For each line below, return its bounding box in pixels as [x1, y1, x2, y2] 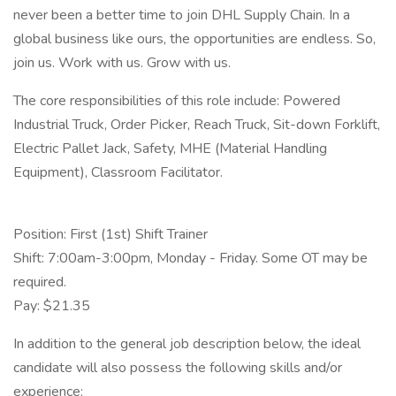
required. [13, 272, 66, 292]
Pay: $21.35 [13, 296, 90, 316]
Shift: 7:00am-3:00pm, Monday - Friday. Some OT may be [13, 248, 368, 268]
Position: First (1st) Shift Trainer [13, 225, 208, 244]
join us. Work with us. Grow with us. [13, 53, 231, 72]
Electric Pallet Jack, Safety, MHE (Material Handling [13, 139, 327, 158]
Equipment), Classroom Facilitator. [13, 163, 223, 182]
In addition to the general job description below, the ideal [13, 334, 361, 354]
